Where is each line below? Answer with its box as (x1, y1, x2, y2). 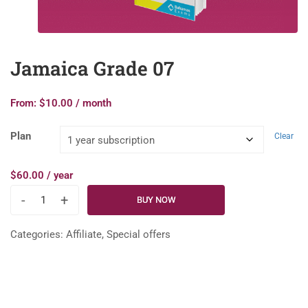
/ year (47, 169, 73, 182)
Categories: (10, 228, 66, 241)
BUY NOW (136, 195, 176, 206)
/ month (76, 97, 111, 110)
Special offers (107, 228, 170, 241)
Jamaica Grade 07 (10, 56, 174, 82)
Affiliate (66, 228, 102, 241)
